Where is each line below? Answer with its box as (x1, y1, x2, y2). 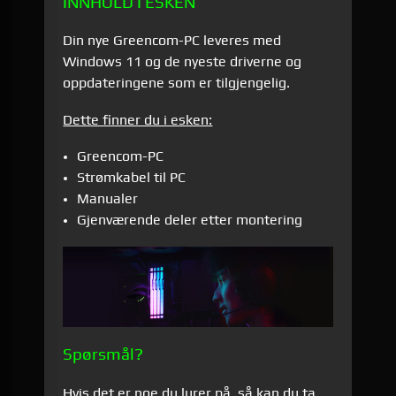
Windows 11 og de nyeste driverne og (63, 53, 302, 71)
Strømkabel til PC (76, 169, 186, 187)
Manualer (76, 190, 138, 208)
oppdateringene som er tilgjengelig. (63, 74, 291, 92)
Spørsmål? (63, 345, 144, 364)
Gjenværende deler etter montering (76, 211, 302, 229)
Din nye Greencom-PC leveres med (63, 32, 282, 49)
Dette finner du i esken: (63, 110, 213, 128)
